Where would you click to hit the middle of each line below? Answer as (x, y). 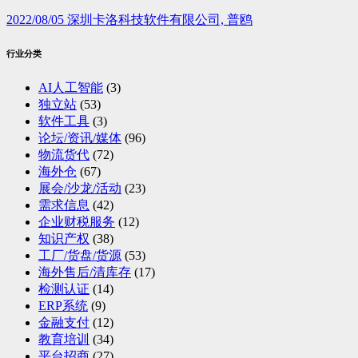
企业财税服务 (77, 222)
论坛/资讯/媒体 (80, 138)
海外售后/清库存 (85, 272)
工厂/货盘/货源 (80, 256)
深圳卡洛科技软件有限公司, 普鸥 (160, 20)
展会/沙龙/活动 (80, 189)
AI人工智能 (71, 88)
